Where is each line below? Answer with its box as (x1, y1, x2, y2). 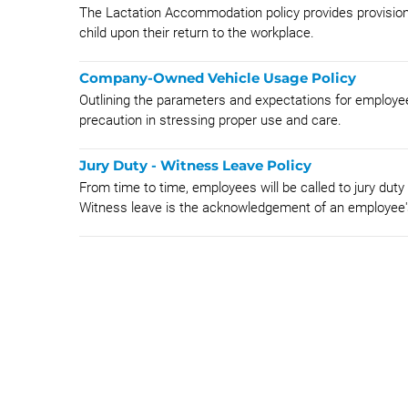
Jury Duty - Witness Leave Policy (79, 157, 311, 174)
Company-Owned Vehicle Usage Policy (79, 69, 356, 87)
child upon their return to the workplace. (79, 25, 314, 41)
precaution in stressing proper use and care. (79, 112, 342, 128)
